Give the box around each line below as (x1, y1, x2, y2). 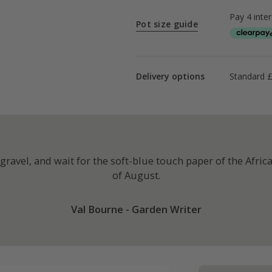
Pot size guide (136, 18, 198, 30)
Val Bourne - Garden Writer (70, 202, 202, 217)
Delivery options (136, 70, 205, 82)
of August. (112, 168, 160, 183)
